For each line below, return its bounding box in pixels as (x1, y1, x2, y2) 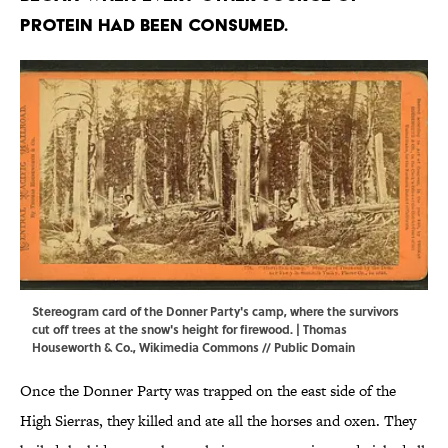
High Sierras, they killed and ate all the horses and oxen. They (20, 410, 416, 432)
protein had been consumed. (20, 14, 288, 36)
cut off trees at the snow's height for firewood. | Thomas (32, 320, 347, 339)
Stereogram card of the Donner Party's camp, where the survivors (32, 302, 399, 321)
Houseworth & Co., (32, 338, 139, 357)
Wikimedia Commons (139, 338, 259, 357)
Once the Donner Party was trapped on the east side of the (20, 380, 396, 402)
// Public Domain (259, 338, 355, 357)
